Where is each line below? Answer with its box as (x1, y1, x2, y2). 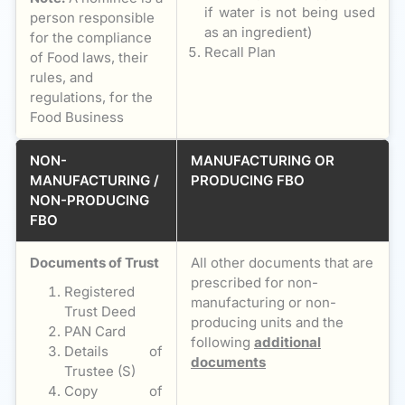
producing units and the (191, 313, 344, 331)
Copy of (63, 381, 163, 400)
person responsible (30, 8, 155, 26)
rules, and (30, 68, 93, 86)
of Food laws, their (30, 48, 148, 66)
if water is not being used (204, 3, 375, 21)
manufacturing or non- (191, 293, 336, 311)
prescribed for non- (191, 273, 318, 291)
